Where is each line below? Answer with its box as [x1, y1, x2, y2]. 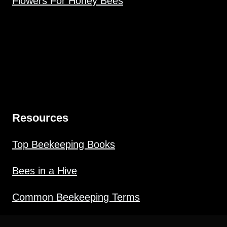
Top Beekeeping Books [12, 138, 115, 150]
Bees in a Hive [12, 165, 77, 176]
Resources [12, 111, 68, 124]
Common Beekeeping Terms [12, 191, 140, 203]
